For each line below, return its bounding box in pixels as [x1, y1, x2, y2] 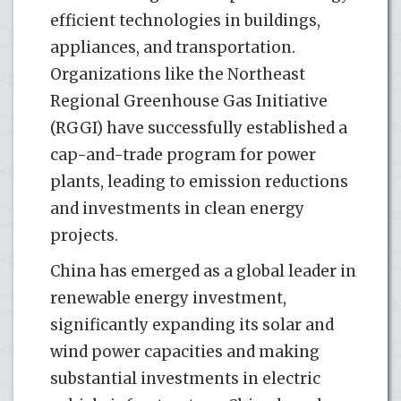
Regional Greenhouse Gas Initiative [50, 90, 328, 111]
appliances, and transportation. [50, 37, 295, 57]
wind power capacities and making [50, 341, 320, 362]
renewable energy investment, [50, 287, 286, 308]
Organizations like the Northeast [50, 64, 305, 84]
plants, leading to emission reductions [50, 171, 348, 192]
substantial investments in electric [50, 368, 320, 388]
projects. [50, 225, 118, 245]
